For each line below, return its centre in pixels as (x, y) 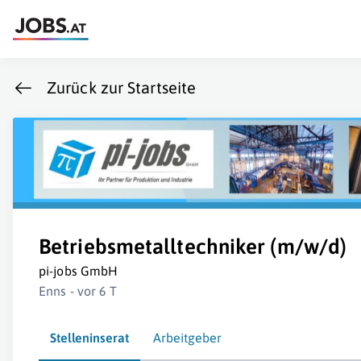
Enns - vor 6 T (78, 291)
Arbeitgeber (187, 338)
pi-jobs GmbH (79, 271)
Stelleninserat (89, 338)
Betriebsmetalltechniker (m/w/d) (193, 247)
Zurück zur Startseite (122, 87)
